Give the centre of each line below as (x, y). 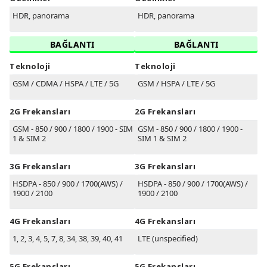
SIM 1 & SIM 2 (162, 139)
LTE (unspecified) (168, 239)
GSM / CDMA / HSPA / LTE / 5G (66, 84)
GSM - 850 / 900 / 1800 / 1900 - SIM (73, 129)
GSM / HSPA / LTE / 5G (176, 84)
